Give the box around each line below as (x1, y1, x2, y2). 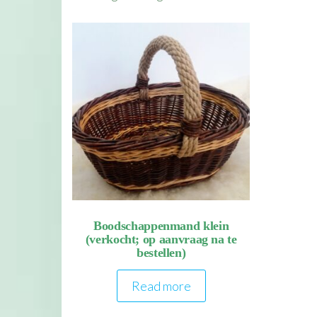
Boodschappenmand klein (93, 219, 229, 234)
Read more (131, 278, 191, 294)
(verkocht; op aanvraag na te (85, 232, 237, 247)
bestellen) (136, 246, 186, 260)
